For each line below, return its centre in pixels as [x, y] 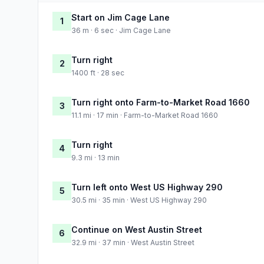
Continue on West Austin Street [137, 229]
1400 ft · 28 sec [98, 72]
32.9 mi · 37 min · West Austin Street [133, 242]
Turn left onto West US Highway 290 [147, 187]
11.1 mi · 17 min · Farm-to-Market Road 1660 [145, 115]
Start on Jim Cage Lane [121, 17]
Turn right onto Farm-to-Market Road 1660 [161, 102]
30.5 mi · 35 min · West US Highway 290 [139, 200]
